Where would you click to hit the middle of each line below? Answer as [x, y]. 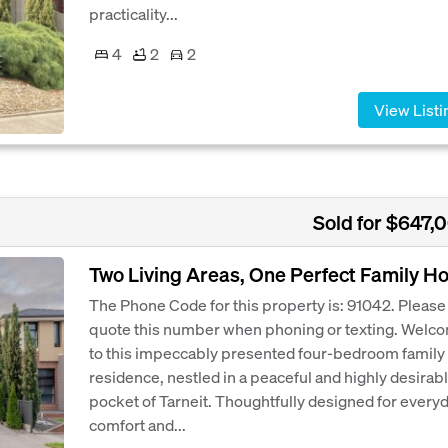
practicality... [133, 14]
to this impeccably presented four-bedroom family [267, 352]
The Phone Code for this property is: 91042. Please [267, 304]
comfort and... [137, 424]
